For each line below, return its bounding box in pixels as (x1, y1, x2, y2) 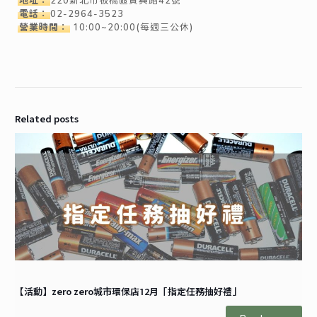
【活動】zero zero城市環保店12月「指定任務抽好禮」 (15, 285, 241, 297)
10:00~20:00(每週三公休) (70, 21, 194, 33)
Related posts (15, 113, 79, 125)
